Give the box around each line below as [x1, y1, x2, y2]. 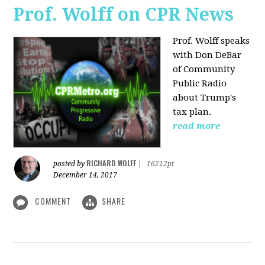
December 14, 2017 [53, 171, 118, 180]
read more [173, 121, 221, 132]
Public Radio [173, 78, 227, 89]
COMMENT [33, 195, 74, 208]
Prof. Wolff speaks [173, 35, 250, 47]
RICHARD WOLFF [86, 158, 137, 169]
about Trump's [173, 92, 237, 104]
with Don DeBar [173, 50, 242, 61]
